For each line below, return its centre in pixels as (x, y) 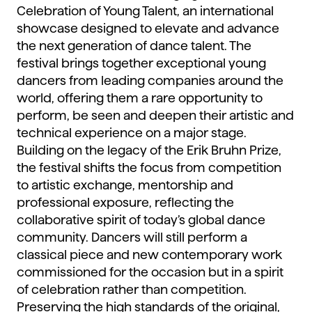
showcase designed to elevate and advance (148, 29)
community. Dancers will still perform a (132, 237)
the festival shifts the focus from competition (149, 168)
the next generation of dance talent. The (134, 46)
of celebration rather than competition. (132, 290)
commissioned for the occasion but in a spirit (150, 272)
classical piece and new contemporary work (149, 255)
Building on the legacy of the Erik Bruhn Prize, (149, 150)
